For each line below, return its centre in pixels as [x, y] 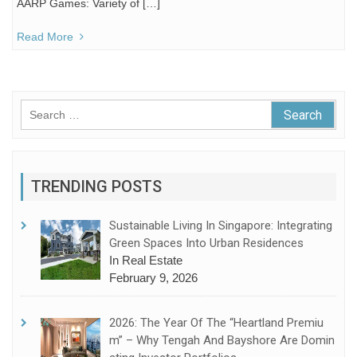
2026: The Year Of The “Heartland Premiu [217, 323]
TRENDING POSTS [96, 186]
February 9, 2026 [154, 277]
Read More [45, 37]
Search [38, 107]
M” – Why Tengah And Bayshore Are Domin [222, 341]
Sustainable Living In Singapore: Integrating [221, 225]
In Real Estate [146, 260]
